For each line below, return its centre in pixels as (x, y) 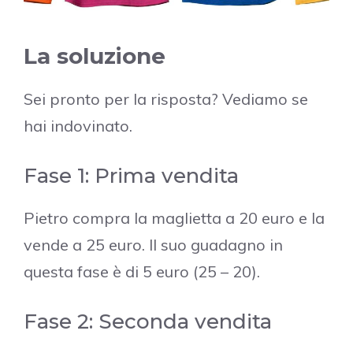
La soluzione (95, 56)
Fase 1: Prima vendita (131, 176)
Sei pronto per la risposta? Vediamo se (166, 99)
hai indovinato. (78, 126)
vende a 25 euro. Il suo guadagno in (153, 245)
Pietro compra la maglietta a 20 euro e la (174, 218)
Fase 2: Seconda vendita (148, 322)
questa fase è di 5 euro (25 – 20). (142, 272)
